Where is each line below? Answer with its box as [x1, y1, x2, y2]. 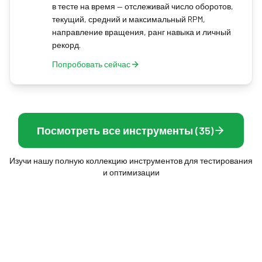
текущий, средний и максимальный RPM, [52, 14, 205, 24]
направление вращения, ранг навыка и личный [52, 27, 231, 37]
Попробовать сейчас [52, 59, 130, 69]
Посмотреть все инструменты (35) [37, 124, 213, 137]
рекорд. [52, 40, 81, 50]
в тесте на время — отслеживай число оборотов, [52, 1, 233, 11]
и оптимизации [102, 167, 160, 177]
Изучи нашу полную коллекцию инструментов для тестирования [9, 156, 253, 166]
